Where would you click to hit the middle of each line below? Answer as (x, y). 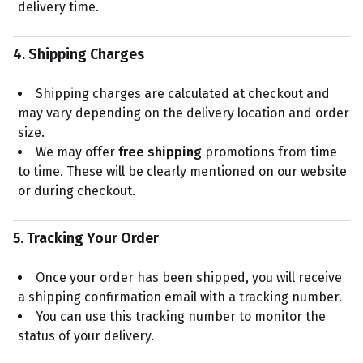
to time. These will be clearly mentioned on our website (182, 171)
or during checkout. (77, 191)
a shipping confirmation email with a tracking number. (180, 297)
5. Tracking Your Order (86, 238)
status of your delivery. (86, 336)
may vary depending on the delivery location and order (184, 113)
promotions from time (269, 152)
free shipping (160, 152)
